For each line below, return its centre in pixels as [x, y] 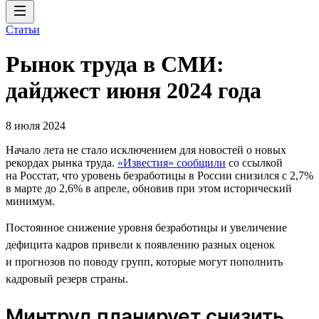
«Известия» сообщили [172, 162]
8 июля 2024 [36, 125]
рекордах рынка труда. [62, 162]
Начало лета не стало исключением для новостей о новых [146, 150]
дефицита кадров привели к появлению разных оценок [140, 244]
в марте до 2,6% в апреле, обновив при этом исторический [149, 188]
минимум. [30, 201]
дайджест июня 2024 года [134, 91]
